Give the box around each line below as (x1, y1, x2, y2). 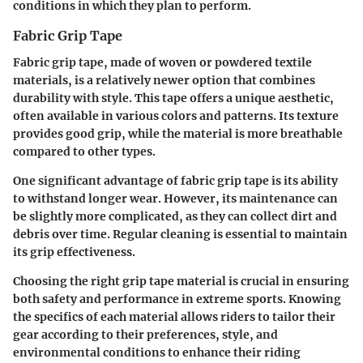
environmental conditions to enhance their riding (13, 344, 301, 360)
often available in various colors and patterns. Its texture (13, 108, 339, 123)
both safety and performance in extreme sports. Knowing (13, 291, 341, 306)
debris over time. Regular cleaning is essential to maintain (13, 226, 348, 241)
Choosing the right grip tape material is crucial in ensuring (13, 273, 349, 288)
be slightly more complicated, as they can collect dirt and (13, 208, 337, 224)
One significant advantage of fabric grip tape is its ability (13, 173, 338, 188)
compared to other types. (13, 143, 156, 159)
